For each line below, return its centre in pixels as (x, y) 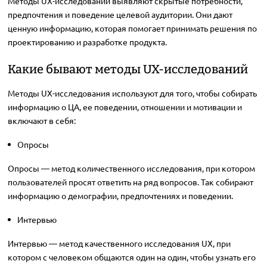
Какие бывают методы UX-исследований (128, 69)
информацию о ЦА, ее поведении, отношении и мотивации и (125, 107)
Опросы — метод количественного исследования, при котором (131, 168)
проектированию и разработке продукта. (87, 42)
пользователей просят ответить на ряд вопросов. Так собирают (130, 182)
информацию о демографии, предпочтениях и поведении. (120, 196)
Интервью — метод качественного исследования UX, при (119, 243)
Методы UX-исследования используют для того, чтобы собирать (132, 93)
